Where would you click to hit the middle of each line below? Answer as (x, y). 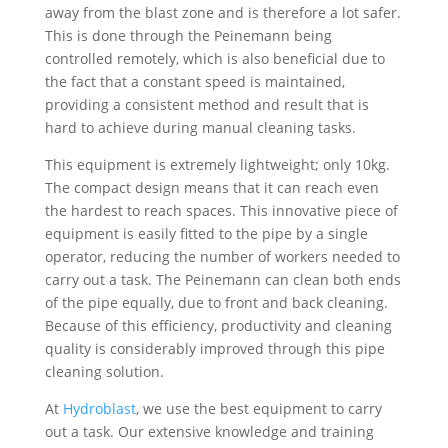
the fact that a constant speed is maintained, (194, 82)
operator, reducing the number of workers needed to (222, 257)
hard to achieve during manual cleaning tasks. (200, 128)
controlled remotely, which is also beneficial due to (214, 59)
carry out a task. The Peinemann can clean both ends (222, 280)
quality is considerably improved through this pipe (214, 349)
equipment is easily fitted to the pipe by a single (206, 234)
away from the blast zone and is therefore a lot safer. (222, 13)
